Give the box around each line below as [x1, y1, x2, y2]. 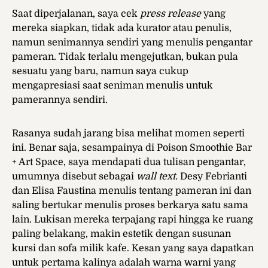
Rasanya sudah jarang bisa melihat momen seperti [12, 128, 245, 139]
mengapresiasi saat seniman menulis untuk [12, 80, 213, 92]
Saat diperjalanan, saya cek [12, 8, 140, 20]
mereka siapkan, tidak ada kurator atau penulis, [12, 23, 232, 34]
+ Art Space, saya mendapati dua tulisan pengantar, [12, 157, 246, 168]
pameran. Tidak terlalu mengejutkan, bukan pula [12, 51, 238, 63]
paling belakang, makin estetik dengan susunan [12, 229, 231, 240]
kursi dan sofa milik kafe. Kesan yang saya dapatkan [12, 243, 254, 254]
